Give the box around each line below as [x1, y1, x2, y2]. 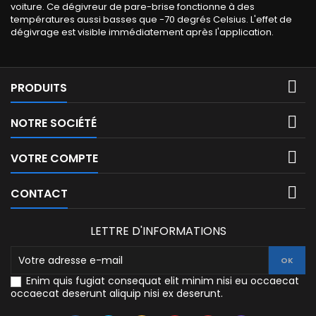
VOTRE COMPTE [11, 150, 98, 167]
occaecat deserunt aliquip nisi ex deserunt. [11, 286, 223, 301]
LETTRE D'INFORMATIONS [90, 223, 226, 240]
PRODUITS [11, 80, 67, 97]
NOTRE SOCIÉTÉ [11, 115, 97, 132]
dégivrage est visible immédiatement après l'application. [11, 25, 274, 39]
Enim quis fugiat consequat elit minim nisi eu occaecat [26, 274, 299, 288]
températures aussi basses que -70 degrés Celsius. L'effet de [11, 13, 292, 27]
